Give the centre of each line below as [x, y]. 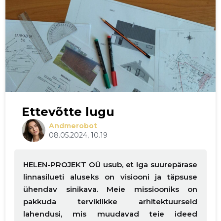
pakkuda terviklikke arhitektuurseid [110, 202]
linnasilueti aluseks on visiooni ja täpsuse [110, 177]
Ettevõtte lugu [68, 111]
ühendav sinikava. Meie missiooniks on [110, 189]
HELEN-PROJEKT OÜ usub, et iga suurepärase [110, 165]
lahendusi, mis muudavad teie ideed [110, 214]
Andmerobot [73, 126]
